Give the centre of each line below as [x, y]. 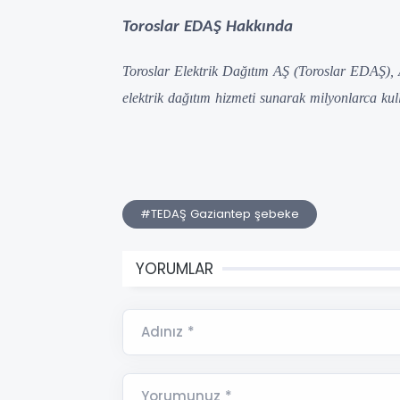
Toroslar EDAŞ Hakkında [208, 28]
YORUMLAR [175, 269]
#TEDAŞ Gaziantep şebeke [220, 214]
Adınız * [168, 332]
